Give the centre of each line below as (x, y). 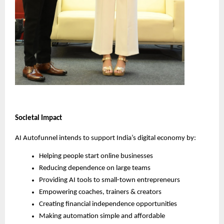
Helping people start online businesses (96, 156)
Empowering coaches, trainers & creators (100, 192)
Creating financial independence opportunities (108, 204)
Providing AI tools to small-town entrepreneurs (109, 180)
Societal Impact (38, 118)
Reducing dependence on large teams (95, 168)
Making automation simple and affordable (102, 216)
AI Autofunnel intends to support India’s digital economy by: (105, 138)
